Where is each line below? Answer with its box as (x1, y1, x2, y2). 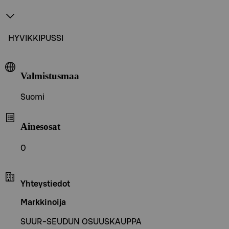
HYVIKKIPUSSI (8, 34, 63, 42)
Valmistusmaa (20, 70, 79, 81)
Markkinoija (20, 198, 66, 207)
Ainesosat (20, 121, 60, 132)
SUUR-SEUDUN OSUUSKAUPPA (20, 217, 142, 226)
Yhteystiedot (20, 179, 70, 188)
